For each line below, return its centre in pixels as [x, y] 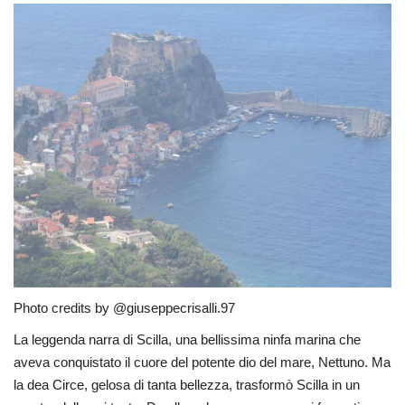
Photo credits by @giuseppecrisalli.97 [124, 308]
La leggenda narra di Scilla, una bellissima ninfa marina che [187, 340]
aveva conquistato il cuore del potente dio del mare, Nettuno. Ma [202, 363]
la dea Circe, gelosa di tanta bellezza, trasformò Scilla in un [187, 385]
